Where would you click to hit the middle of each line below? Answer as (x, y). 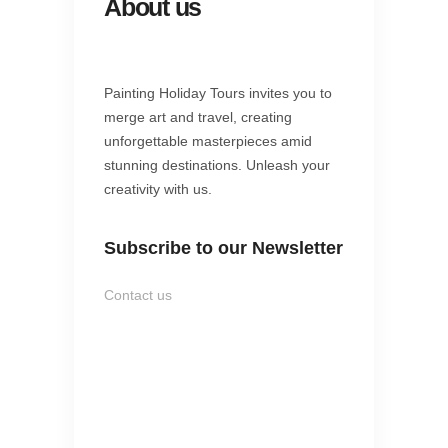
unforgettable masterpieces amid (208, 141)
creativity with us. (158, 189)
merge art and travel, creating (198, 117)
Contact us (138, 295)
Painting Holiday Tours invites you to (218, 93)
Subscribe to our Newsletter (223, 248)
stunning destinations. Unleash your (217, 165)
